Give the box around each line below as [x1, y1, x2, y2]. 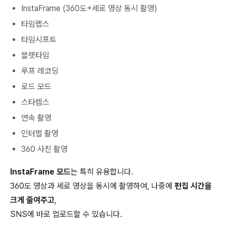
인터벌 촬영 [21, 129, 59, 138]
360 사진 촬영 [21, 144, 68, 154]
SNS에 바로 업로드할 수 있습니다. [10, 209, 122, 219]
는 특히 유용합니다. [71, 167, 133, 177]
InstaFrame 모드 [10, 167, 71, 177]
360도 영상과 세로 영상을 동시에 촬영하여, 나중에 [10, 181, 175, 191]
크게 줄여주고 [10, 195, 54, 205]
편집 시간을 [175, 181, 212, 191]
